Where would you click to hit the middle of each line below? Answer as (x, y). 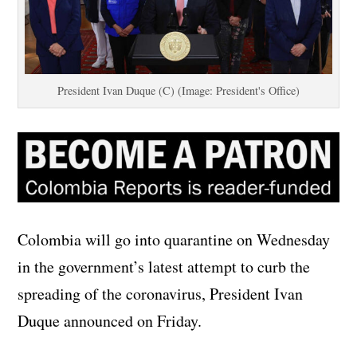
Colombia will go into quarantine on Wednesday (174, 240)
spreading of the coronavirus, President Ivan (161, 294)
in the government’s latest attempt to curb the (164, 267)
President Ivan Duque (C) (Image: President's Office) (178, 90)
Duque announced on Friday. (110, 321)
